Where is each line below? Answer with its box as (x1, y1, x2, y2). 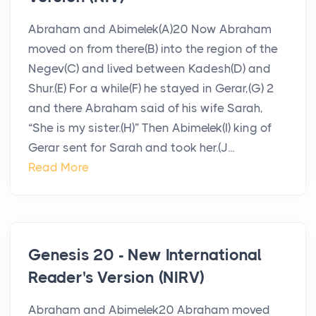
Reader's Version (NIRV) (28, 268, 205, 288)
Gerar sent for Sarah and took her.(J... (28, 140, 234, 155)
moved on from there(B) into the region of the (28, 42, 278, 56)
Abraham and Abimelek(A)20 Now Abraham (28, 22, 272, 37)
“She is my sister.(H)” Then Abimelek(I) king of (28, 121, 272, 135)
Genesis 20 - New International (28, 245, 262, 265)
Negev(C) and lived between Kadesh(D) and (28, 61, 271, 76)
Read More (28, 160, 89, 175)
